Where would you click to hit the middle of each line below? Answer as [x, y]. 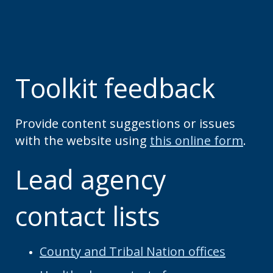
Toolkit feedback [115, 88]
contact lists [88, 216]
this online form [197, 140]
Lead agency [91, 179]
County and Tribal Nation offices [133, 251]
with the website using [83, 140]
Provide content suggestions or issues [125, 123]
